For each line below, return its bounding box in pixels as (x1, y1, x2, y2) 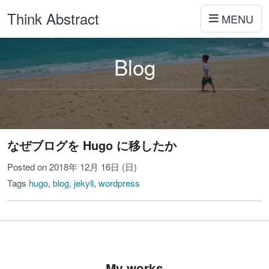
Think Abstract (7, 8, 99, 29)
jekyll (74, 177, 94, 189)
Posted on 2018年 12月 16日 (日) (7, 160, 137, 173)
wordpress (98, 177, 140, 189)
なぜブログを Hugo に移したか (7, 136, 177, 154)
